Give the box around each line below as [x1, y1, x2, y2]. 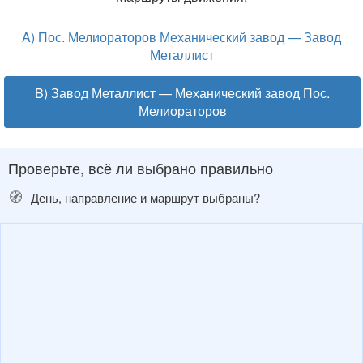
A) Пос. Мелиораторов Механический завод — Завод [22, 28, 341, 46]
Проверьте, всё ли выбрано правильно [8, 157, 273, 178]
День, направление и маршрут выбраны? [28, 189, 260, 206]
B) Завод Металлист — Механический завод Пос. [35, 83, 330, 102]
